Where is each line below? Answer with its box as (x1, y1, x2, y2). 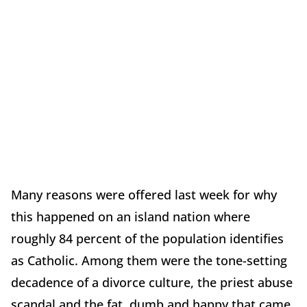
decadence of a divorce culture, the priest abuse (11, 274, 293, 291)
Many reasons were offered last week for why (11, 186, 277, 204)
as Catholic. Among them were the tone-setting (11, 252, 287, 269)
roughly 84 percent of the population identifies (11, 230, 284, 247)
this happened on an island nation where (11, 208, 250, 225)
